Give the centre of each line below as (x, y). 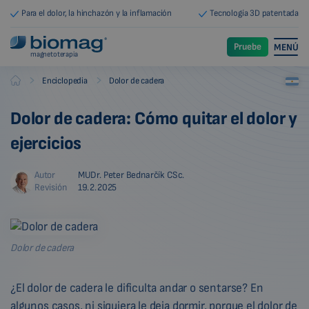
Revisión (51, 187)
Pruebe (248, 47)
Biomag (23, 82)
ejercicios (46, 144)
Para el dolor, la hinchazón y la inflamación (97, 13)
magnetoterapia (54, 54)
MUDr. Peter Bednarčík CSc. (131, 175)
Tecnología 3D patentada (254, 13)
